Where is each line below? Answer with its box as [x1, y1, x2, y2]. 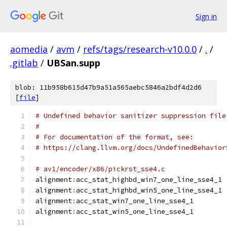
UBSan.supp [47, 57, 100, 69]
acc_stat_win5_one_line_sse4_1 [76, 207, 194, 216]
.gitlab [10, 57, 38, 69]
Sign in [196, 11, 217, 21]
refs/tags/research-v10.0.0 [83, 43, 197, 55]
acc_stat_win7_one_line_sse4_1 [76, 197, 194, 205]
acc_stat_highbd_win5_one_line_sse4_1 [76, 186, 222, 195]
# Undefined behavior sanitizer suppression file [35, 111, 226, 120]
